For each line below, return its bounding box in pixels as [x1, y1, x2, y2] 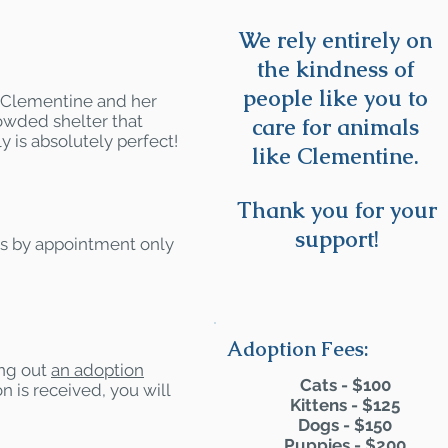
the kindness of [257, 55, 414, 84]
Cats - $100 [299, 375, 391, 395]
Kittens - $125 [290, 395, 400, 415]
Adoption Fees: [227, 336, 369, 362]
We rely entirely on [239, 26, 432, 55]
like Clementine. [252, 142, 419, 171]
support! [294, 225, 379, 254]
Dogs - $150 [298, 415, 392, 435]
